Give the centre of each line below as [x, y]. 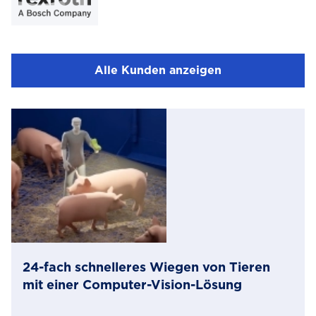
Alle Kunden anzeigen [158, 70]
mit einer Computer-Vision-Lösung [132, 285]
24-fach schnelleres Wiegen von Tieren [146, 267]
